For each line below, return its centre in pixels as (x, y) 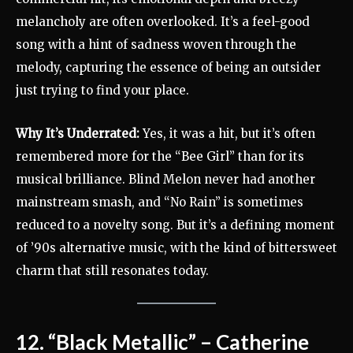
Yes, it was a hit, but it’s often (227, 134)
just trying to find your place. (102, 91)
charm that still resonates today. (112, 271)
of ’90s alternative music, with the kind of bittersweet (176, 248)
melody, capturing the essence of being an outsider (168, 68)
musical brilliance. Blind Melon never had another (165, 180)
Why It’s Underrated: (78, 134)
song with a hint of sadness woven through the (156, 45)
